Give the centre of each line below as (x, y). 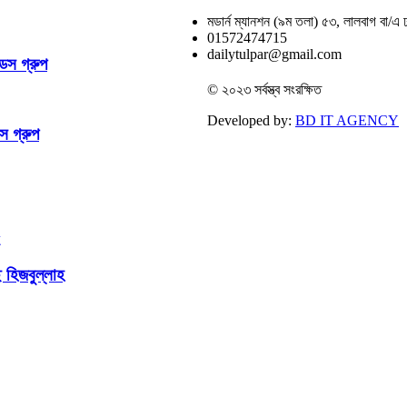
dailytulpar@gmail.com (274, 54)
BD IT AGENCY (347, 120)
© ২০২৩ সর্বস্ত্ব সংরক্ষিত (264, 89)
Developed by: (251, 120)
